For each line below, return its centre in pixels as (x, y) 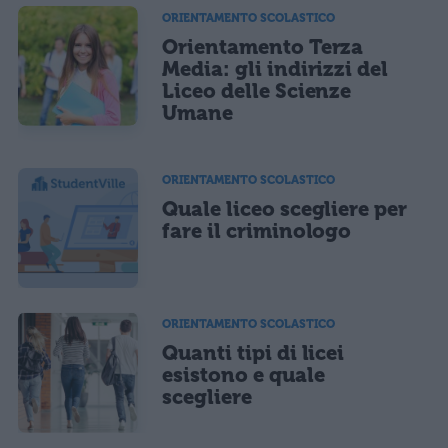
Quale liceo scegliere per (285, 209)
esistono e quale (243, 375)
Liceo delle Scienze (257, 90)
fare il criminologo (257, 231)
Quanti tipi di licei (253, 353)
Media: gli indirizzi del (275, 68)
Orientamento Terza (263, 46)
